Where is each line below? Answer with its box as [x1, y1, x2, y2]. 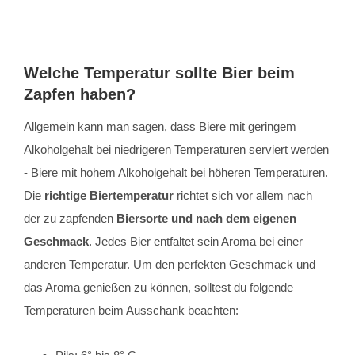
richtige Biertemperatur [44, 189, 174, 203]
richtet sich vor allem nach [174, 189, 312, 203]
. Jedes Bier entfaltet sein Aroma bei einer [89, 235, 303, 249]
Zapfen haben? [24, 86, 136, 104]
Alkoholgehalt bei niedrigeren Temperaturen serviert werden [24, 143, 329, 157]
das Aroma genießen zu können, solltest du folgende [24, 281, 293, 295]
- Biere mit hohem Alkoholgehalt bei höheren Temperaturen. [24, 166, 328, 180]
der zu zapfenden [24, 212, 116, 226]
